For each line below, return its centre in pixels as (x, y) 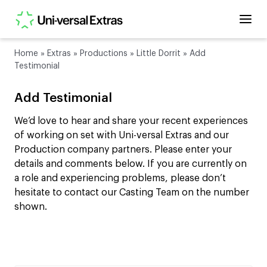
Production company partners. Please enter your (123, 150)
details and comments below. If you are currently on (131, 164)
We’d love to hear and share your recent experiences (131, 121)
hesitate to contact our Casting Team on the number (132, 193)
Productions (104, 54)
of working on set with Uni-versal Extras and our (122, 136)
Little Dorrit (159, 54)
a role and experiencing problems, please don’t (120, 178)
